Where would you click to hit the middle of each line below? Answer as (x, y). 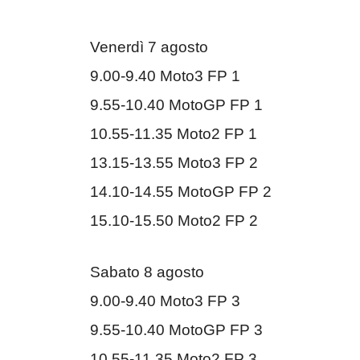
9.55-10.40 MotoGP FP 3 (176, 330)
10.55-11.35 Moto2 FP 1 (174, 133)
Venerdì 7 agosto (149, 47)
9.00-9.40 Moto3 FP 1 (165, 76)
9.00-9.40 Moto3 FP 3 (165, 301)
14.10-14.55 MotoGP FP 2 (181, 191)
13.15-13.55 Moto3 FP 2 (174, 162)
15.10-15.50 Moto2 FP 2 (174, 220)
